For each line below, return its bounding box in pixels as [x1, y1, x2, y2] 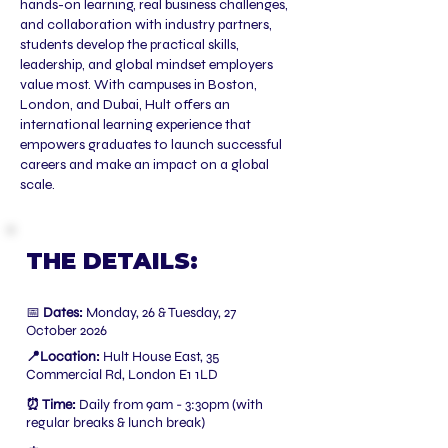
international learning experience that [20, 116, 251, 133]
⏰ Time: [26, 396, 76, 413]
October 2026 [26, 322, 107, 339]
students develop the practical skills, [20, 36, 239, 53]
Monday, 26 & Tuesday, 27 [83, 304, 236, 321]
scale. [20, 176, 55, 193]
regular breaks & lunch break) [26, 414, 205, 431]
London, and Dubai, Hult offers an [20, 96, 230, 113]
